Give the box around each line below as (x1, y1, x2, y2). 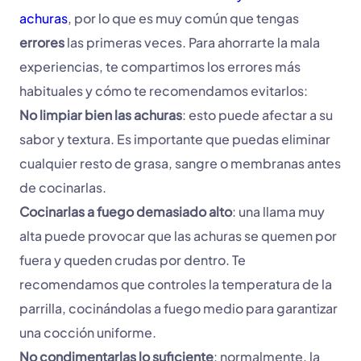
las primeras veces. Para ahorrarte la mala (64, 34, 320, 52)
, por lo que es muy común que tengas (68, 10, 299, 27)
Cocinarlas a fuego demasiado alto (19, 203, 232, 221)
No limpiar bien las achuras (19, 106, 182, 124)
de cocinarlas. (19, 179, 106, 197)
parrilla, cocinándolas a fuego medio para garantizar (19, 300, 338, 317)
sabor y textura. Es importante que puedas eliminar (19, 131, 330, 148)
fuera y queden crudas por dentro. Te (19, 251, 246, 269)
